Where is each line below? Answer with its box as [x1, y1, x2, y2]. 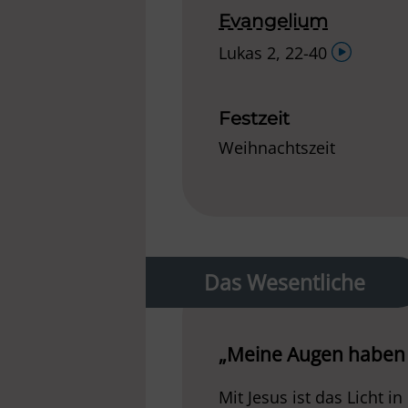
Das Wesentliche [204, 268, 365, 297]
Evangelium [219, 10, 328, 32]
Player [331, 60, 378, 82]
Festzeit [219, 107, 290, 129]
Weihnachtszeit [219, 137, 335, 158]
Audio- [331, 38, 381, 60]
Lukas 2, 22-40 [219, 42, 331, 64]
